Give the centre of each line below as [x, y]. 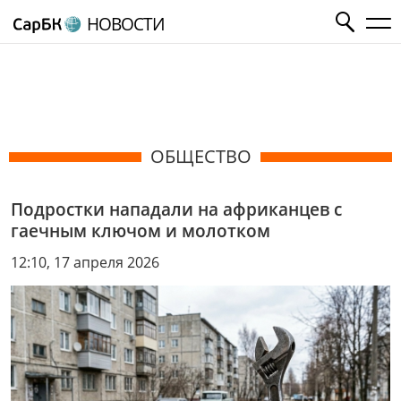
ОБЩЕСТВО [200, 156]
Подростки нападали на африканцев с [176, 209]
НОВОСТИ [125, 24]
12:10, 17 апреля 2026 [85, 262]
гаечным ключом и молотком [141, 230]
